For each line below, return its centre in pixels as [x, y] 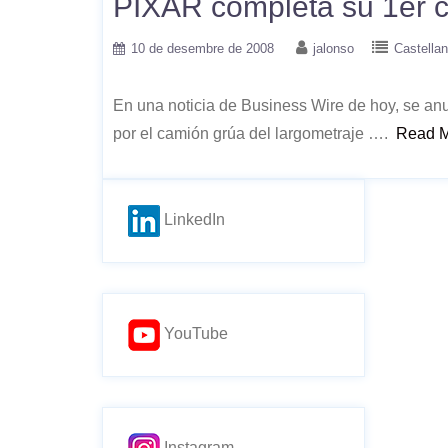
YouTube [194, 334]
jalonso [333, 48]
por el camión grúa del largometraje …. [254, 133]
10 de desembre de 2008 [202, 48]
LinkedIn [192, 220]
